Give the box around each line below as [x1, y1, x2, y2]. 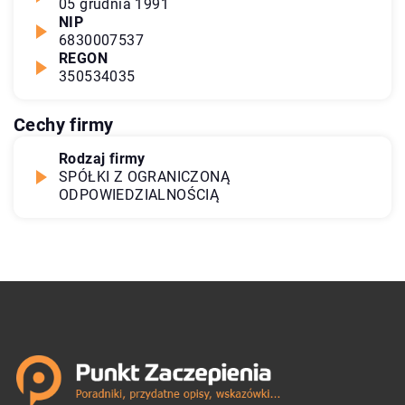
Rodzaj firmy [59, 149, 146, 167]
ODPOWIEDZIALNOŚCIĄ [59, 185, 220, 203]
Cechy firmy [14, 113, 114, 136]
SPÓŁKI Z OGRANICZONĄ [59, 167, 230, 185]
